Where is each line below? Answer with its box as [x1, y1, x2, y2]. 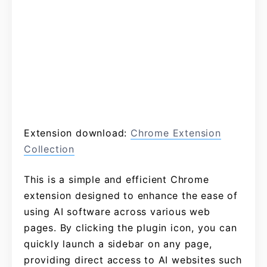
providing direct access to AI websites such [24, 254, 242, 266]
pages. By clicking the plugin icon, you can [24, 222, 237, 234]
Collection [24, 143, 75, 155]
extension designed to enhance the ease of [24, 190, 238, 201]
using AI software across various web [24, 206, 210, 218]
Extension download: [24, 127, 131, 139]
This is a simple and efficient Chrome [24, 173, 209, 185]
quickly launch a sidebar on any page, [24, 238, 212, 250]
